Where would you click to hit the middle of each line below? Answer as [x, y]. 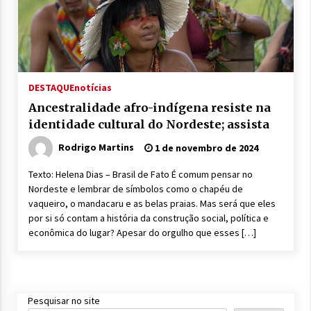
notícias [93, 87]
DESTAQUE [51, 87]
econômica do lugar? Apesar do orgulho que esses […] [142, 233]
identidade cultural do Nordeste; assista [149, 124]
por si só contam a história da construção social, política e [148, 218]
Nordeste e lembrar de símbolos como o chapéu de [135, 189]
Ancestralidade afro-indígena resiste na [150, 108]
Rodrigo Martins [96, 147]
